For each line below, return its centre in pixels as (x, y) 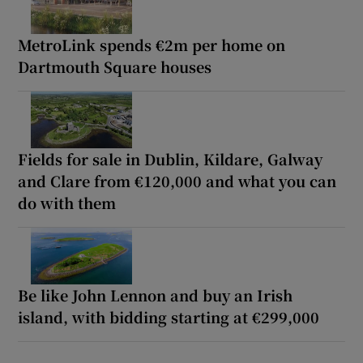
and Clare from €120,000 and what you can (177, 181)
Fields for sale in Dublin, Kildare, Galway (171, 159)
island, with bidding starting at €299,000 (169, 317)
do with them (67, 203)
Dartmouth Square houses (115, 67)
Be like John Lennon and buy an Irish (156, 295)
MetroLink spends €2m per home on (152, 45)
